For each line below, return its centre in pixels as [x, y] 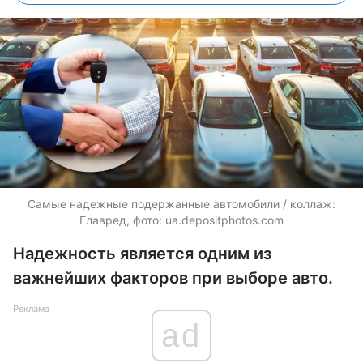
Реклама [31, 309]
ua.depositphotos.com [224, 220]
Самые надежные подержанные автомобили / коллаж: [181, 204]
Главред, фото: [122, 220]
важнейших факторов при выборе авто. [173, 278]
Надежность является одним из [142, 254]
